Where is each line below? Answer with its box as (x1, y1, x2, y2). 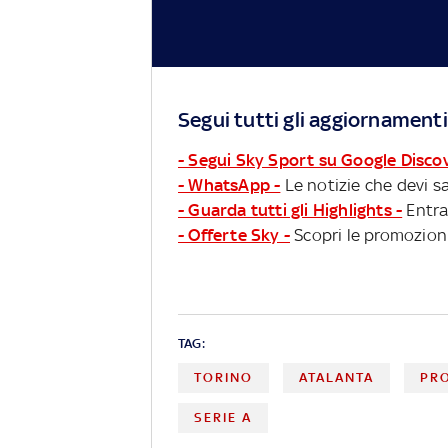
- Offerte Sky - (178, 225, 290, 246)
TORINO (194, 370, 253, 386)
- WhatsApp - (178, 175, 281, 196)
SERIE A (194, 410, 252, 425)
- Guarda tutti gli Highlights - (178, 200, 403, 221)
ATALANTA (299, 370, 375, 386)
